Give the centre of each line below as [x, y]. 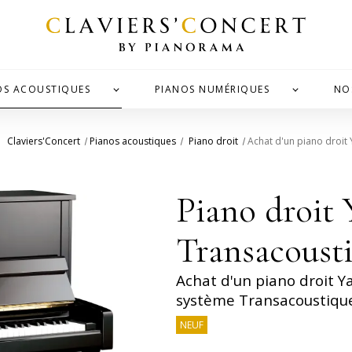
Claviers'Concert [43, 141]
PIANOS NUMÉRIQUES [212, 89]
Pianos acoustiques [133, 141]
